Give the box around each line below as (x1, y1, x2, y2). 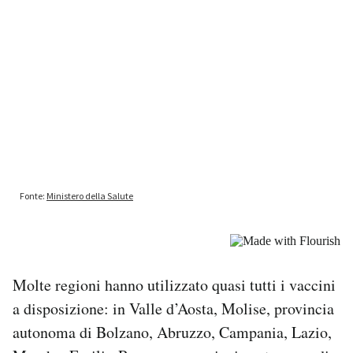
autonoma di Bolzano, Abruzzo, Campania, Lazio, (13, 321, 332, 343)
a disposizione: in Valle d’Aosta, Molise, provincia (13, 297, 334, 319)
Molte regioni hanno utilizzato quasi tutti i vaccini (13, 273, 336, 295)
